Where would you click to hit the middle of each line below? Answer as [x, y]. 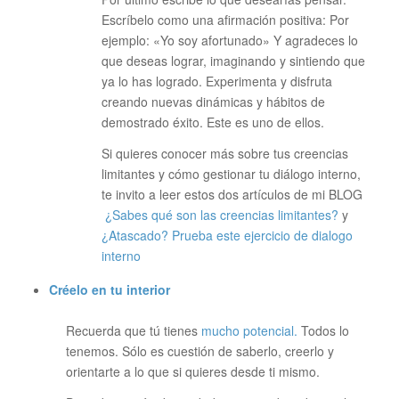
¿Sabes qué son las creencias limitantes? [221, 214]
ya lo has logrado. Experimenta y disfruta [216, 81]
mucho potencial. [251, 330]
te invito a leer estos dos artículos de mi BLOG [232, 194]
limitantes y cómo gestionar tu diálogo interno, [231, 173]
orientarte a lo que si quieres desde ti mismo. [192, 371]
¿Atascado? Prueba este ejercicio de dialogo [227, 235]
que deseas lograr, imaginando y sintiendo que [233, 60]
